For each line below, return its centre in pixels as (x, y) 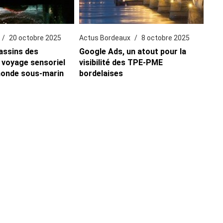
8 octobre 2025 (165, 38)
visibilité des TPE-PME (121, 62)
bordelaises (101, 73)
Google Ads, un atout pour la (132, 51)
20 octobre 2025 (35, 38)
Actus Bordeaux (105, 38)
